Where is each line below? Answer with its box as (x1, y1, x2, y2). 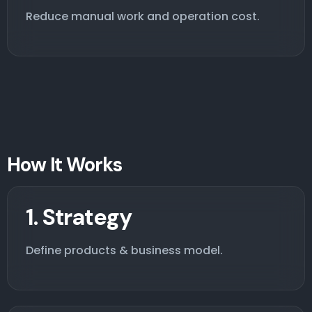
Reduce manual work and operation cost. (26, 8, 260, 24)
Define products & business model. (26, 242, 223, 258)
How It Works (7, 151, 122, 178)
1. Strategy (26, 202, 132, 232)
